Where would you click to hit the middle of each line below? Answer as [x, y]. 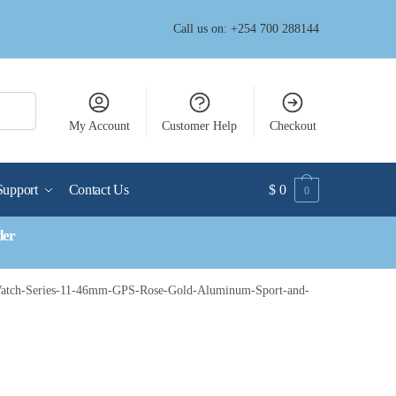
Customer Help [200, 126]
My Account [99, 126]
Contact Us [99, 190]
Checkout [293, 126]
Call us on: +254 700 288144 [246, 29]
